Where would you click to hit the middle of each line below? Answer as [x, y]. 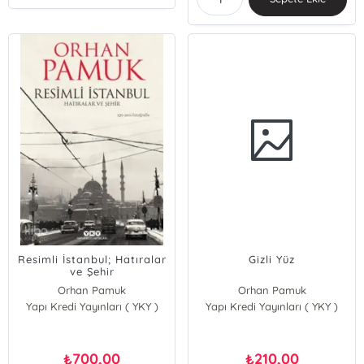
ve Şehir [92, 271]
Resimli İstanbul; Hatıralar [92, 259]
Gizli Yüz [272, 259]
